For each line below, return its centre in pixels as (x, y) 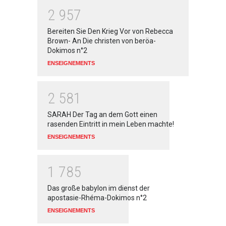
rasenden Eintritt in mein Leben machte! (111, 124)
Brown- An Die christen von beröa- (102, 41)
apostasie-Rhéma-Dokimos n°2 (97, 198)
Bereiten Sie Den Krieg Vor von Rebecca (110, 32)
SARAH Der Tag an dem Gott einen (102, 115)
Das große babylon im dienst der (99, 188)
